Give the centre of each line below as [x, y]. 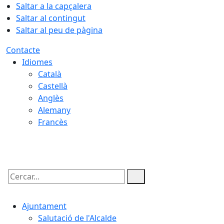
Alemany [54, 110]
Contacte [23, 50]
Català [50, 74]
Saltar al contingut [51, 18]
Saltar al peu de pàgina [59, 30]
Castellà [53, 86]
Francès [53, 122]
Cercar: [19, 185]
